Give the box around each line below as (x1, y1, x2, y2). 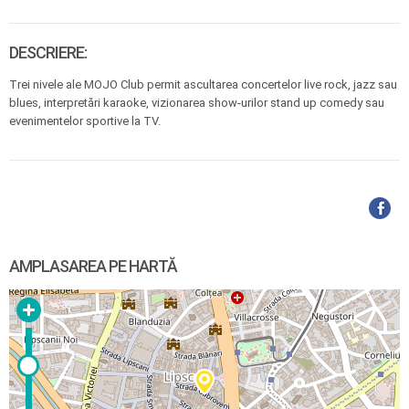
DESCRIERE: (9, 43, 87, 62)
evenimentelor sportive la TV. (9, 114, 161, 128)
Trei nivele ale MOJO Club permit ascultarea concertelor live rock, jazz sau (9, 78, 397, 91)
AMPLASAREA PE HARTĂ (9, 257, 177, 276)
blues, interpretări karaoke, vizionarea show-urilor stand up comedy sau (9, 96, 384, 110)
